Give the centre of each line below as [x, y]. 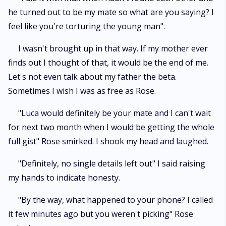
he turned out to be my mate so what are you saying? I [111, 12]
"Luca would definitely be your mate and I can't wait [115, 113]
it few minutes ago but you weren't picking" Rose [101, 214]
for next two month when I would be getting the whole [111, 127]
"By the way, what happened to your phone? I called [116, 200]
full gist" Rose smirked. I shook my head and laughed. [108, 141]
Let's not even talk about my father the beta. [92, 77]
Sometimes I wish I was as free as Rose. [82, 91]
